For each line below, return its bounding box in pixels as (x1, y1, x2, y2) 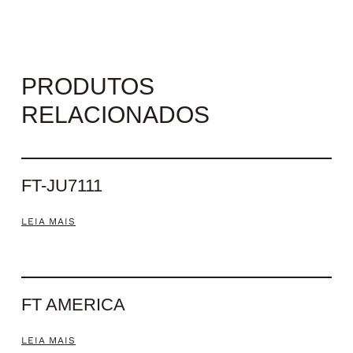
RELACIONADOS (20, 101, 210, 128)
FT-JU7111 (20, 175, 102, 195)
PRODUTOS (20, 72, 154, 99)
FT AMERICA (20, 294, 125, 314)
